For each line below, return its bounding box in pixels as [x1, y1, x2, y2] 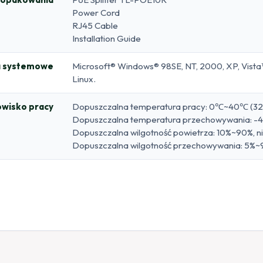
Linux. [72, 73, 96, 85]
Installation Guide [72, 32, 141, 44]
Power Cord [72, 6, 120, 18]
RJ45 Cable [72, 19, 118, 31]
